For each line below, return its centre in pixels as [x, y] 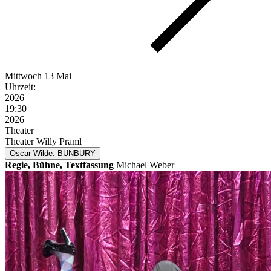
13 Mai [58, 76]
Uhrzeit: [20, 87]
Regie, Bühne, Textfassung [59, 165]
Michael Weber [144, 165]
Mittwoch [23, 76]
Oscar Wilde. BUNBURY [53, 154]
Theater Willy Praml [43, 142]
